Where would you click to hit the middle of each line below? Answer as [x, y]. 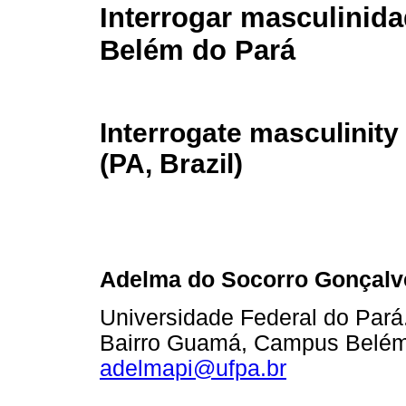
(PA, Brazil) [171, 163]
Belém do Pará [198, 51]
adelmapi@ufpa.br [193, 368]
